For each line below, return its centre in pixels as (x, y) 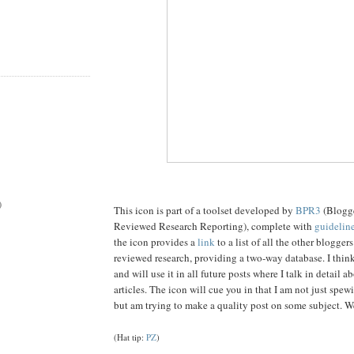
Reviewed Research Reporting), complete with (214, 226)
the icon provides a (156, 242)
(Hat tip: (130, 337)
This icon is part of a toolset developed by (205, 211)
